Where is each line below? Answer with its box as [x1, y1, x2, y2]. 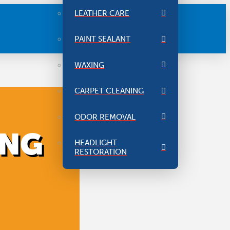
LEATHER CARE [74, 8, 130, 18]
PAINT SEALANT [74, 34, 131, 44]
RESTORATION [74, 147, 127, 157]
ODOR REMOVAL [74, 112, 136, 122]
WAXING [74, 60, 105, 70]
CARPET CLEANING [74, 86, 144, 96]
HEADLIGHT [74, 138, 118, 148]
